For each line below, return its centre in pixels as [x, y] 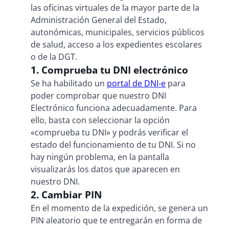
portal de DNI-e [136, 83]
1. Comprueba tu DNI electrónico [109, 70]
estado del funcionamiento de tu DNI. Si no [113, 144]
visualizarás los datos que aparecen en [105, 169]
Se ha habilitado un [69, 83]
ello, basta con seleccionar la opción [100, 120]
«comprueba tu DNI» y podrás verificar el [109, 132]
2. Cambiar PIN [66, 194]
